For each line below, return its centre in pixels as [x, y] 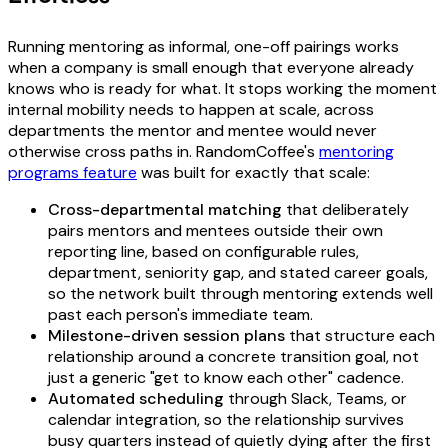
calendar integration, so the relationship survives [226, 419]
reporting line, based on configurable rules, [203, 251]
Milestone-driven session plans [166, 335]
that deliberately [345, 209]
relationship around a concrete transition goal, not [233, 356]
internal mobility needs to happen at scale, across [191, 109]
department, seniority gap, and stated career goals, [238, 272]
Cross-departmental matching [165, 209]
